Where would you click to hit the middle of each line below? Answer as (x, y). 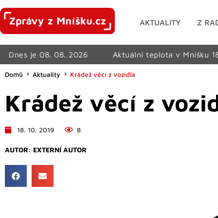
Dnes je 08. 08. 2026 (48, 54)
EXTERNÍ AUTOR (60, 149)
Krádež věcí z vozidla (103, 74)
